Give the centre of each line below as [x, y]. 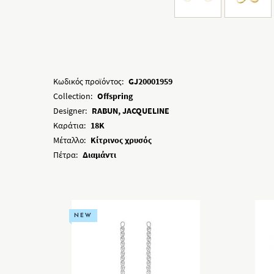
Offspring [115, 96]
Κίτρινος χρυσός [121, 140]
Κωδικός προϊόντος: [88, 81]
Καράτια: [69, 125]
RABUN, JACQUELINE [131, 111]
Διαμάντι [99, 155]
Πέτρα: [65, 155]
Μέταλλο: [69, 140]
